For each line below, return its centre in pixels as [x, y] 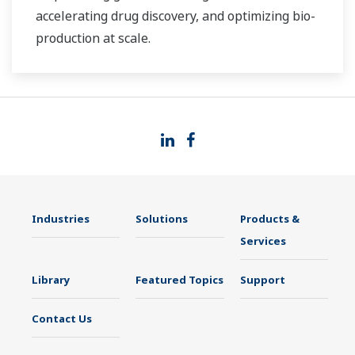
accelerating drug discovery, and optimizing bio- [176, 16]
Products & [269, 219]
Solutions [162, 219]
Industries [61, 219]
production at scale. [93, 38]
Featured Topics [180, 280]
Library [51, 280]
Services [263, 241]
